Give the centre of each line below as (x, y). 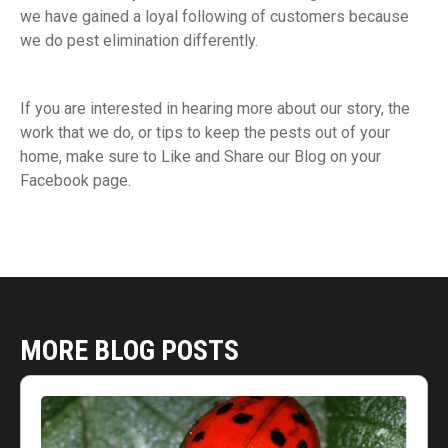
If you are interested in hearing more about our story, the (215, 109)
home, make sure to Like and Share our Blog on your (200, 157)
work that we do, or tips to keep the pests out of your (205, 133)
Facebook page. (75, 181)
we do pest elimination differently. (139, 41)
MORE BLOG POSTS (129, 351)
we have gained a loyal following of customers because (214, 17)
